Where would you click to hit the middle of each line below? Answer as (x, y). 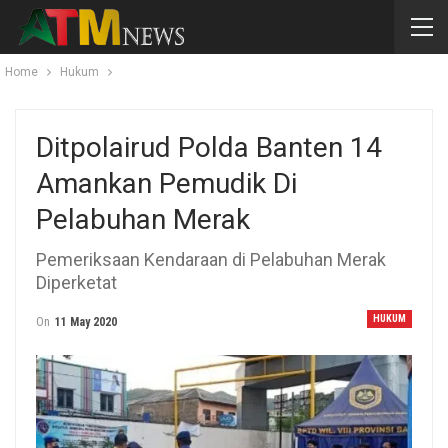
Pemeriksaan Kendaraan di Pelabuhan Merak (211, 259)
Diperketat (76, 282)
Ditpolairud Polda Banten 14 (209, 147)
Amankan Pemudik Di (166, 183)
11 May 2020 (86, 322)
